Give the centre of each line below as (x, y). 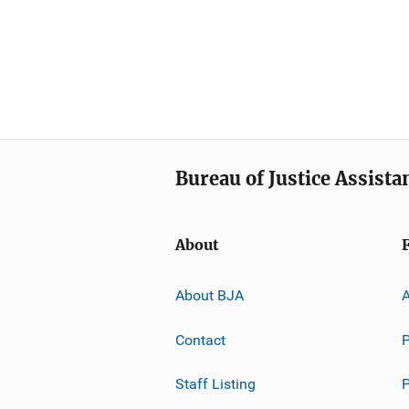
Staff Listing (215, 383)
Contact (200, 340)
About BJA (210, 295)
